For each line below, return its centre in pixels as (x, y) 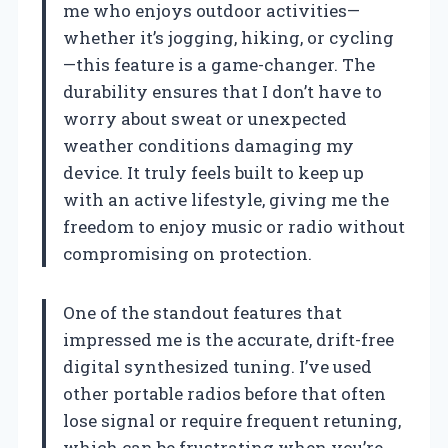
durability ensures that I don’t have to (222, 92)
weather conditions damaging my (208, 146)
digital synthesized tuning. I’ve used (217, 367)
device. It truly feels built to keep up (213, 173)
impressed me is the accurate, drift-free (228, 340)
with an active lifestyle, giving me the (226, 200)
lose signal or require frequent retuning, (232, 421)
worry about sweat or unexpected (205, 119)
